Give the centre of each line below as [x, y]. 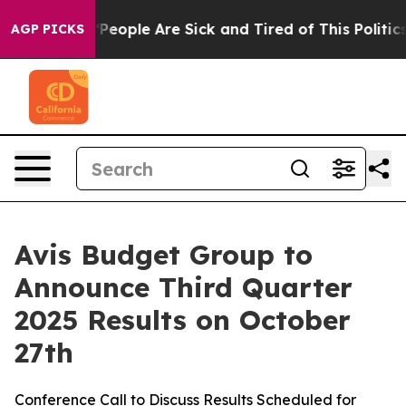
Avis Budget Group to [164, 255]
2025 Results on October [183, 320]
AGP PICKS [48, 29]
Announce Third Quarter [184, 287]
